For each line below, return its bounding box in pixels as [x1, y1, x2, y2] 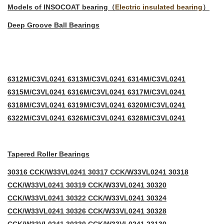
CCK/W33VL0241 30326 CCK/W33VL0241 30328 [7, 207, 166, 215]
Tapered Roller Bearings [7, 150, 89, 158]
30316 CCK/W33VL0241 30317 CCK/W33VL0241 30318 [7, 168, 188, 176]
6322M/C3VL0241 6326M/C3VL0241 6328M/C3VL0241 [7, 114, 185, 122]
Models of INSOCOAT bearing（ [7, 3, 115, 11]
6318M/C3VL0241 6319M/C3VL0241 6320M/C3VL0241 [7, 101, 185, 109]
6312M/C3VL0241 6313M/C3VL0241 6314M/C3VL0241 [7, 75, 185, 83]
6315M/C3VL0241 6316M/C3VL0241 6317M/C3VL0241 [7, 88, 185, 96]
